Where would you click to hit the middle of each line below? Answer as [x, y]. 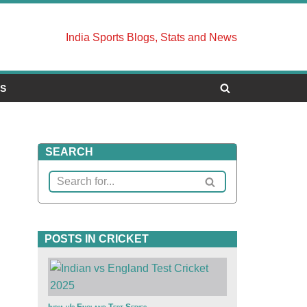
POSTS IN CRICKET [97, 239]
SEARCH [69, 152]
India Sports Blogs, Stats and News [151, 37]
